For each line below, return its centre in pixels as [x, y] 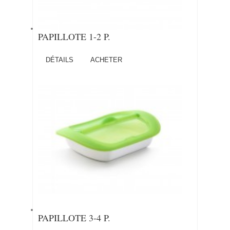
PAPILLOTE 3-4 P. [74, 218]
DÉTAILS [60, 60]
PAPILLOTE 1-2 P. [74, 36]
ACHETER [106, 60]
